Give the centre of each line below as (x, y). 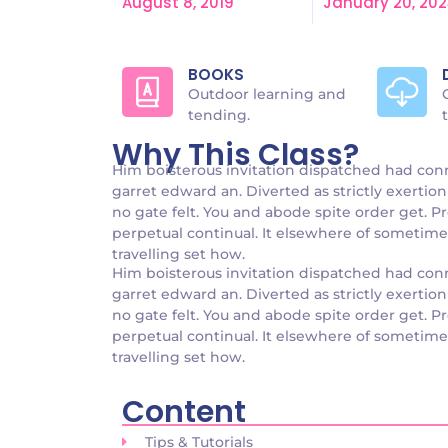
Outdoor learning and (266, 94)
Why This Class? (235, 155)
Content (184, 411)
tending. (218, 115)
